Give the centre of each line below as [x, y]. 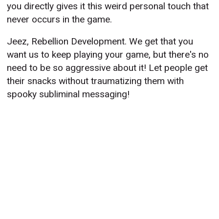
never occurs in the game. [60, 20]
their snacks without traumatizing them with [96, 81]
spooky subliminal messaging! [68, 94]
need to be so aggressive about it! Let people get [108, 68]
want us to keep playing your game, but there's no [108, 55]
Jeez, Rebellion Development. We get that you [100, 42]
